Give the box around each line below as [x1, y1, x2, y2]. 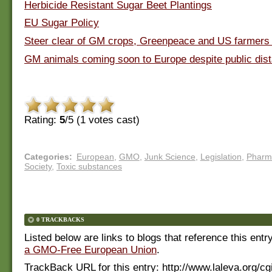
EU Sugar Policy [24, 17, 99, 29]
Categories [24, 151, 69, 161]
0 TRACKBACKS [36, 216, 84, 223]
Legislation [200, 151, 242, 161]
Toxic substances [56, 161, 122, 171]
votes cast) [86, 114, 140, 126]
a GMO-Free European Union [24, 243, 157, 256]
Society [24, 161, 52, 171]
